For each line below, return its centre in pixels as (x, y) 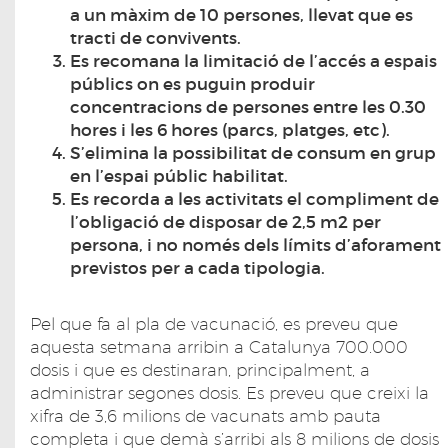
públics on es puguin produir (192, 85)
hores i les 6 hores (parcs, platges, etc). (230, 131)
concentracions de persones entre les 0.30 (248, 108)
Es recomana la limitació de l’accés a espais (253, 62)
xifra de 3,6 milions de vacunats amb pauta (205, 416)
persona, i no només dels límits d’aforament (255, 246)
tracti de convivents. (155, 39)
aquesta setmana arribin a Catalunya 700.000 (219, 347)
